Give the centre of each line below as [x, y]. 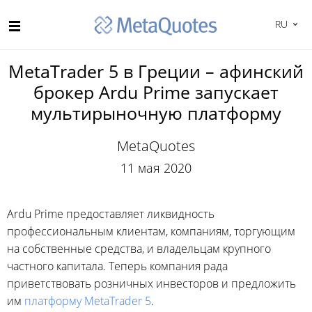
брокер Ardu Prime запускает [156, 92]
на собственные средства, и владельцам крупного [139, 249]
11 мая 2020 [156, 168]
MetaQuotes [156, 146]
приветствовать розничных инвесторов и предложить [151, 283]
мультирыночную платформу [156, 113]
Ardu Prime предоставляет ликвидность [111, 214]
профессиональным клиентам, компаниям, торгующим [151, 231]
